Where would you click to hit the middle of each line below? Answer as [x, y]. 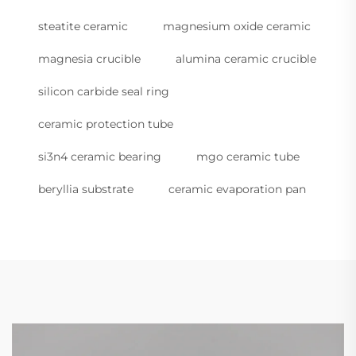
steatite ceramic [83, 27]
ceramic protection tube [106, 124]
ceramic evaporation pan [237, 190]
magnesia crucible [89, 59]
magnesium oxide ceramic [237, 27]
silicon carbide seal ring [104, 92]
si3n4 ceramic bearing [100, 157]
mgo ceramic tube [248, 157]
